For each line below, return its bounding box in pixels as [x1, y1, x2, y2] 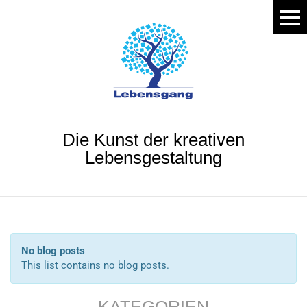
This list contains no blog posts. [21, 258, 169, 271]
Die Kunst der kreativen [62, 130, 245, 150]
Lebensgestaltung [85, 147, 222, 168]
